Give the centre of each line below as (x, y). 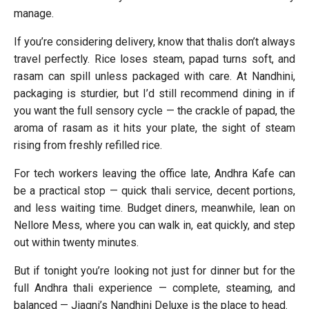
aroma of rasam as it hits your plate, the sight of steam (154, 128)
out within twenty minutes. (76, 242)
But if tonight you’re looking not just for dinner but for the (154, 270)
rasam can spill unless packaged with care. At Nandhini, (154, 76)
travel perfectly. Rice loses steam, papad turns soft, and (154, 59)
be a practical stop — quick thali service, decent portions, (154, 190)
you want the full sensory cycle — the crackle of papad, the (154, 110)
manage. (34, 13)
